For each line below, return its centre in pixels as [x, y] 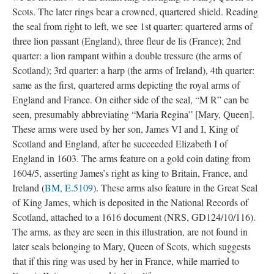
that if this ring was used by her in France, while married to [126, 261]
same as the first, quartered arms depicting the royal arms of [126, 85]
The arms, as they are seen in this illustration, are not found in [130, 231]
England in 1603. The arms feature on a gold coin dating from [131, 158]
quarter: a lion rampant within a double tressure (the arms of [127, 55]
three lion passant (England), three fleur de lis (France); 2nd [127, 41]
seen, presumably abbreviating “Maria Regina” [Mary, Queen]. [133, 114]
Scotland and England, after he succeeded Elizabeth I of [120, 143]
